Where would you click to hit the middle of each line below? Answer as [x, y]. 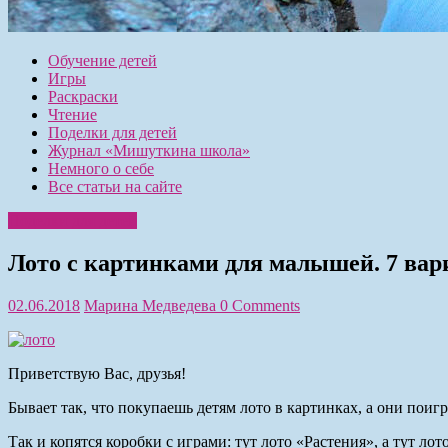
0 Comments [260, 305]
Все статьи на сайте [115, 186]
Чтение [72, 114]
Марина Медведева [152, 305]
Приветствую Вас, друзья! [97, 373]
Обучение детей [102, 60]
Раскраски [83, 96]
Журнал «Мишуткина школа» [149, 150]
